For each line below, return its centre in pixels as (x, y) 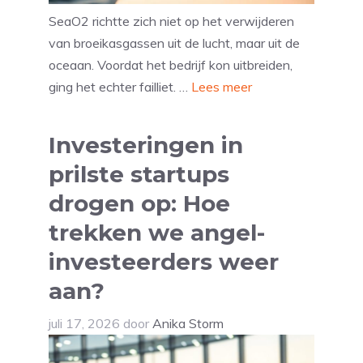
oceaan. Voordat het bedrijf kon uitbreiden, (171, 65)
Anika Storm (188, 324)
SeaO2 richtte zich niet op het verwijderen (171, 21)
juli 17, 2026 (84, 324)
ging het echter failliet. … (120, 87)
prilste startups (139, 175)
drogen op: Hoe (139, 204)
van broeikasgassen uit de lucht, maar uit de (174, 43)
